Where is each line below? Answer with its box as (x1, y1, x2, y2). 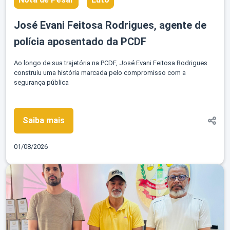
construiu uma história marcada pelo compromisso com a (14, 69, 186, 77)
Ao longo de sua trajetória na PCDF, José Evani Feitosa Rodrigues (14, 59, 207, 67)
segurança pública (14, 79, 69, 87)
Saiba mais (23, 116, 65, 126)
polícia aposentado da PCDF (14, 35, 146, 48)
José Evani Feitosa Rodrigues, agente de (14, 19, 206, 32)
